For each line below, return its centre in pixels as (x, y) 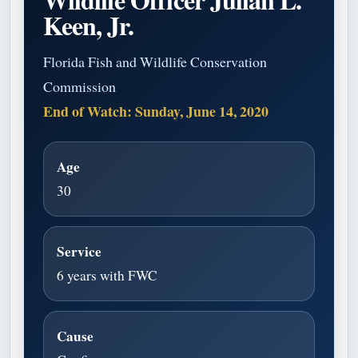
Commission (80, 86)
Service (79, 251)
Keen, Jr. (89, 25)
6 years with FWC (107, 275)
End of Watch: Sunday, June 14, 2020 (156, 111)
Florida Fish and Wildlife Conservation (155, 61)
